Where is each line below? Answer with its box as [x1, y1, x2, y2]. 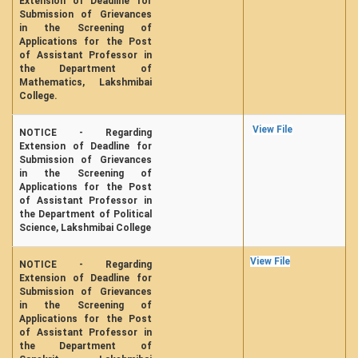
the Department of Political [19, 209, 152, 220]
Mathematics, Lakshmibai [19, 77, 152, 88]
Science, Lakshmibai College [19, 222, 151, 233]
